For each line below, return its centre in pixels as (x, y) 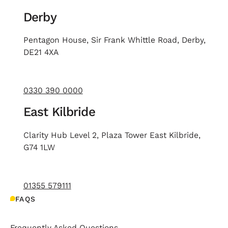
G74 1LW (39, 147)
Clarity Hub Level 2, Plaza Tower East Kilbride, (112, 135)
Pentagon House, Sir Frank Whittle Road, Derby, (114, 40)
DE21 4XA (41, 52)
